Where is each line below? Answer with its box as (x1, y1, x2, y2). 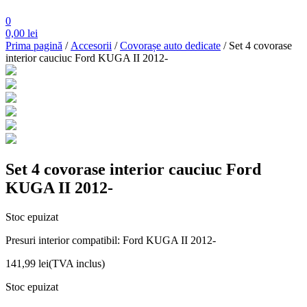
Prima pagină (5, 40, 62, 52)
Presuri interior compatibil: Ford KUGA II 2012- (5, 234, 216, 247)
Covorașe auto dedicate (120, 40, 221, 52)
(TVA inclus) (49, 258, 105, 270)
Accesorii (71, 40, 112, 52)
